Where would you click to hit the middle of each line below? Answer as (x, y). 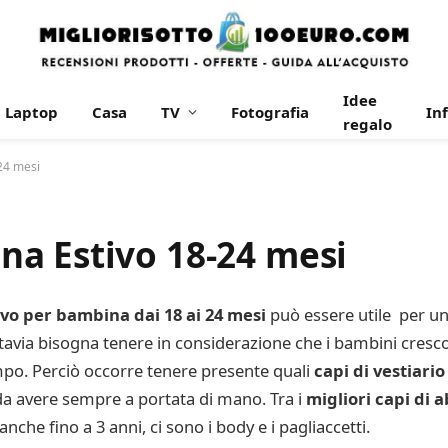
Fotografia (270, 112)
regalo (367, 124)
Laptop (31, 112)
